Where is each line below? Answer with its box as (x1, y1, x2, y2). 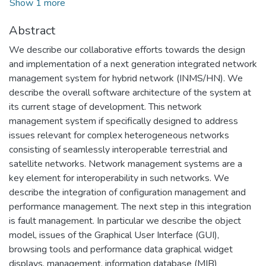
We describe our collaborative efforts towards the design (9, 43, 245, 56)
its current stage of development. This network (9, 100, 202, 113)
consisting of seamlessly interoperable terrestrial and (9, 142, 227, 156)
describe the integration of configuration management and (9, 185, 246, 199)
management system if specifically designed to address (9, 114, 238, 128)
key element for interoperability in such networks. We (9, 171, 229, 185)
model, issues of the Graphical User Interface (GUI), (9, 228, 219, 242)
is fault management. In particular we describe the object (9, 214, 241, 227)
